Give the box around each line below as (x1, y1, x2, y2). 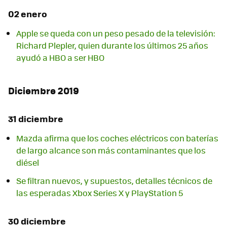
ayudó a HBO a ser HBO (16, 52, 104, 64)
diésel (16, 156, 39, 168)
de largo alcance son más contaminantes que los (16, 144, 206, 156)
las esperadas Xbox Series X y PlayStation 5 (16, 186, 183, 199)
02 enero (8, 7, 47, 21)
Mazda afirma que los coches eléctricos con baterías (16, 132, 218, 144)
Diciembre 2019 (8, 83, 79, 97)
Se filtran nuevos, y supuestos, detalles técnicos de (16, 174, 212, 186)
